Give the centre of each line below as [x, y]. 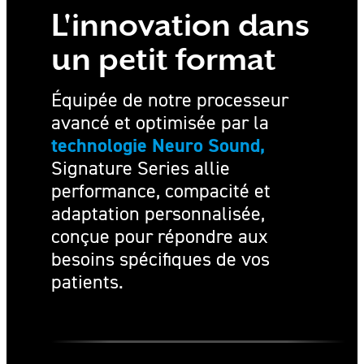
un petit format [164, 59]
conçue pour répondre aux [159, 236]
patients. [87, 281]
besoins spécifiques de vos [160, 258]
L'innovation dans [180, 25]
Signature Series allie [141, 167]
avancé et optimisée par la [160, 122]
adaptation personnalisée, [158, 213]
